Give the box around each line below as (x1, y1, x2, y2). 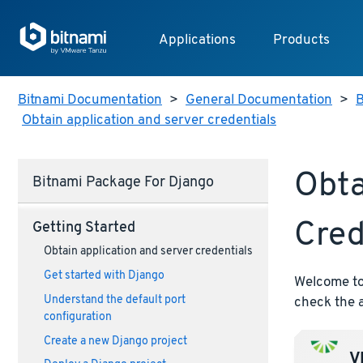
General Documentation (186, 92, 332, 109)
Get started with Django (43, 269, 164, 284)
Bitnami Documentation (18, 92, 162, 109)
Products (272, 32, 330, 49)
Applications (158, 32, 236, 49)
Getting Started (32, 219, 135, 237)
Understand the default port (43, 293, 186, 307)
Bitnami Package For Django (32, 174, 214, 193)
